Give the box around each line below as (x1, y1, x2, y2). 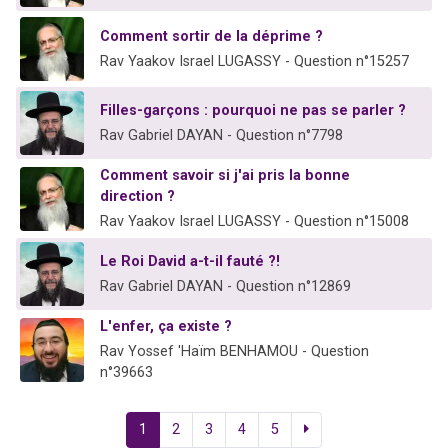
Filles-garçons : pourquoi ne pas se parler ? (100, 102, 406, 120)
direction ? (100, 188, 175, 206)
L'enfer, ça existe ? (100, 318, 232, 336)
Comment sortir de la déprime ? (100, 28, 323, 46)
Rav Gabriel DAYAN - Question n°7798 (100, 127, 343, 145)
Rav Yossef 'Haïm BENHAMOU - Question (100, 343, 369, 361)
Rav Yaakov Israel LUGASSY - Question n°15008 (100, 213, 409, 231)
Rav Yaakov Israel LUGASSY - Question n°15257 (100, 53, 409, 71)
